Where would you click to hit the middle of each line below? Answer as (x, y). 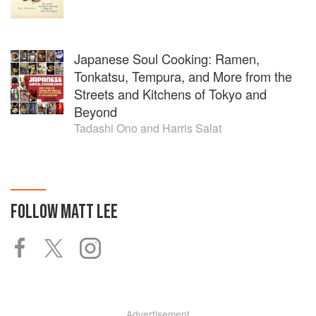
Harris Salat (192, 128)
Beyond (96, 112)
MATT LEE (89, 212)
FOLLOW (36, 212)
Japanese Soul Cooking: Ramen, (167, 59)
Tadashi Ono (106, 128)
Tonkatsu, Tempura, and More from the (183, 77)
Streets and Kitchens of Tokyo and (170, 94)
